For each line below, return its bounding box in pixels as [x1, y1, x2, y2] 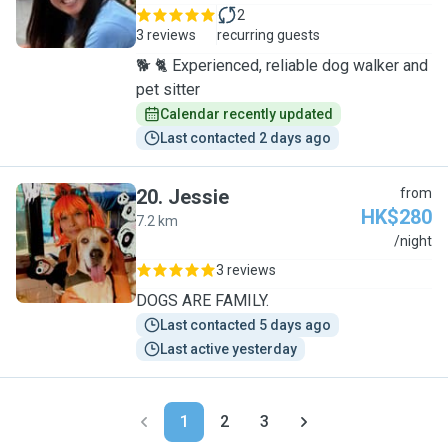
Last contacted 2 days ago [160, 130, 331, 146]
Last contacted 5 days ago [160, 317, 331, 333]
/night [394, 233, 432, 249]
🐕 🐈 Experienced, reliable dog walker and [136, 56, 428, 75]
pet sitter [136, 80, 200, 99]
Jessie [168, 185, 229, 209]
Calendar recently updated [160, 106, 333, 122]
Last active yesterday [160, 341, 297, 357]
